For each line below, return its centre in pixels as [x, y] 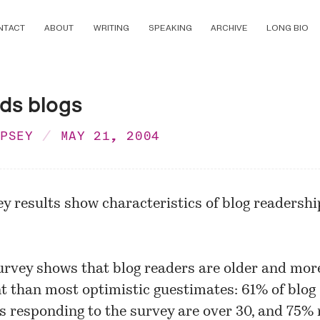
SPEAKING [170, 28]
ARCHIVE [229, 28]
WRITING [111, 28]
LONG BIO [287, 28]
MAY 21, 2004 [110, 136]
